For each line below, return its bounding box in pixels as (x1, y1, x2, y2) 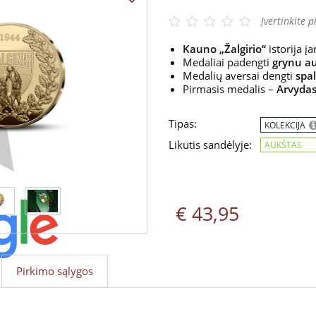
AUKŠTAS (265, 139, 302, 151)
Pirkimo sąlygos (16, 264, 93, 278)
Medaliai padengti (183, 55, 272, 69)
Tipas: (169, 116, 197, 130)
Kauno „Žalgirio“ (183, 42, 269, 56)
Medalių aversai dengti (183, 68, 296, 83)
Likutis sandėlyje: (169, 138, 252, 152)
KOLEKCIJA (265, 119, 308, 131)
